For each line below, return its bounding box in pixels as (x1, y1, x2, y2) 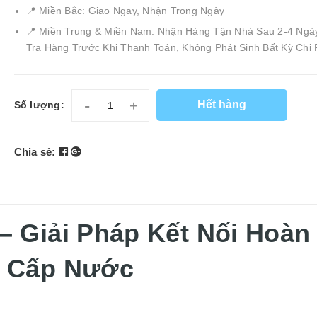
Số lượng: (13, 98, 64, 110)
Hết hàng (197, 98, 246, 111)
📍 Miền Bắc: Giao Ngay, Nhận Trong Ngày (25, 5, 225, 17)
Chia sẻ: (13, 145, 56, 158)
